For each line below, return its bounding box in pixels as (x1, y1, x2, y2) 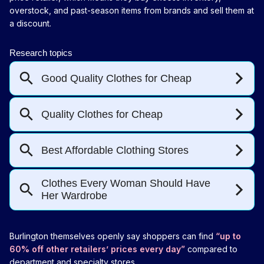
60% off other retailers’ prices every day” (9, 243, 185, 254)
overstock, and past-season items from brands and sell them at (9, 5, 254, 15)
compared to (185, 243, 237, 254)
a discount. (9, 18, 51, 28)
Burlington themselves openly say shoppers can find (9, 230, 216, 241)
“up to (216, 230, 241, 241)
